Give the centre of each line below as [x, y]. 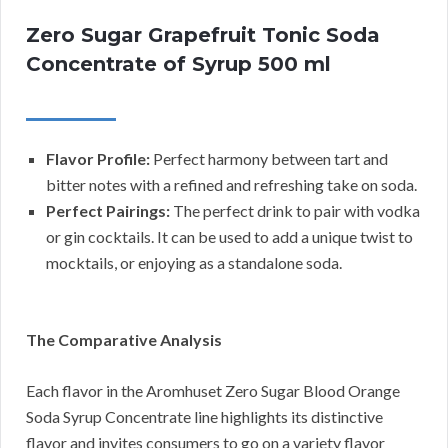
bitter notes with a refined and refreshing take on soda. [231, 185]
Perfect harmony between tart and [269, 159]
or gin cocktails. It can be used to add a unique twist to [229, 237]
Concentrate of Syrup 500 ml [178, 64]
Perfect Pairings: [108, 211]
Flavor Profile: [98, 159]
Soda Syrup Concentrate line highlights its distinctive [204, 417]
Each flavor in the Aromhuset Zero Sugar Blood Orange [213, 391]
